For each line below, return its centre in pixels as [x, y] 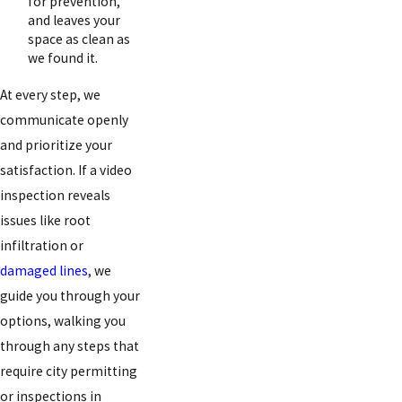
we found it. [63, 57]
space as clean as [79, 39]
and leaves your [74, 20]
